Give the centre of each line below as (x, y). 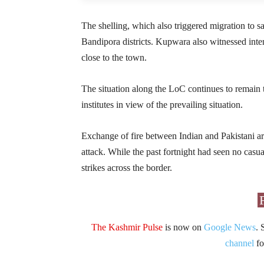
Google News (230, 227)
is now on (183, 227)
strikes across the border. (127, 167)
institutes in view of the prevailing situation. (162, 104)
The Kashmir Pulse (127, 227)
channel (240, 243)
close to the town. (114, 57)
